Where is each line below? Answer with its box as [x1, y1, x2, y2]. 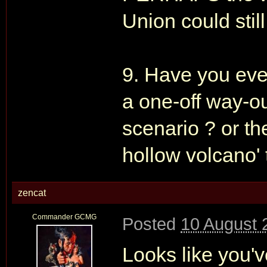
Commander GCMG [32, 213, 97, 221]
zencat [18, 188, 46, 198]
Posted [122, 214, 181, 234]
